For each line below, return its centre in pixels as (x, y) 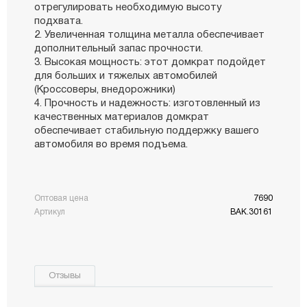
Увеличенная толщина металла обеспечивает (155, 35)
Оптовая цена (61, 198)
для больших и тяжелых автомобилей (126, 76)
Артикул (50, 212)
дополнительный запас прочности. (119, 48)
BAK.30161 (251, 212)
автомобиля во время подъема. (111, 144)
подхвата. (59, 21)
